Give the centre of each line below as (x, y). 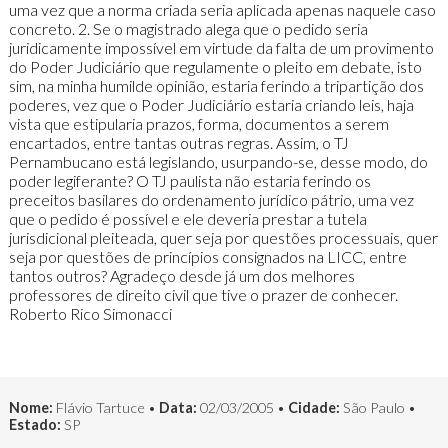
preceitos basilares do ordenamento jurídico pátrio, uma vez (211, 200)
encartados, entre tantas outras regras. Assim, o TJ (178, 143)
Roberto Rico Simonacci (90, 314)
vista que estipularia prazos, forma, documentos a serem (198, 124)
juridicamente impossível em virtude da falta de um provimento (221, 48)
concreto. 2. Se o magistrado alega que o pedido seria (188, 29)
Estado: (34, 425)
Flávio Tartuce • (105, 408)
